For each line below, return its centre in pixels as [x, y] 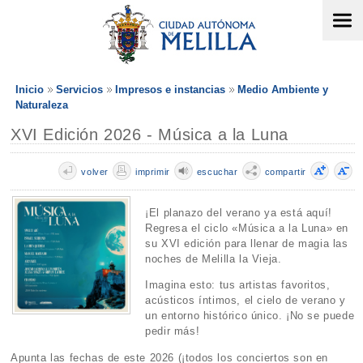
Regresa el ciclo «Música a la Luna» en [247, 228]
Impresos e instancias [170, 90]
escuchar [217, 172]
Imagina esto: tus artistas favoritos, [238, 285]
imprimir [152, 172]
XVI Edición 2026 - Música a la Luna [150, 135]
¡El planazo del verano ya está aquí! [239, 213]
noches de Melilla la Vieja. [214, 259]
